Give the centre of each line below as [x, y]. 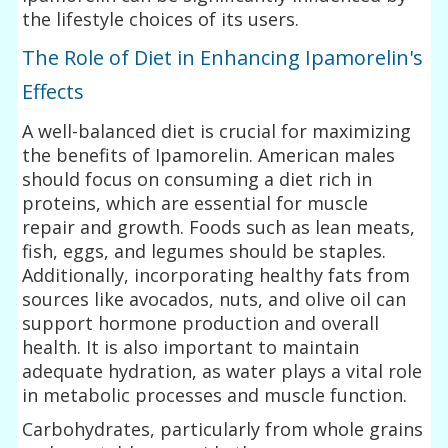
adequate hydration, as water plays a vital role [222, 370]
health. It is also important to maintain [191, 346]
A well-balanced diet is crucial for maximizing [217, 130]
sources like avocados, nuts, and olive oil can [214, 298]
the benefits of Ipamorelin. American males [209, 154]
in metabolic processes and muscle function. [215, 394]
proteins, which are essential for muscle [195, 202]
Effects [53, 91]
